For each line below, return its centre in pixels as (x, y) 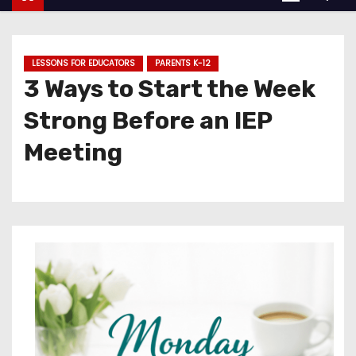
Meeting (73, 153)
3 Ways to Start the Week (170, 89)
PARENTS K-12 (183, 63)
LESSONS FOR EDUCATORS (83, 63)
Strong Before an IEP (148, 121)
